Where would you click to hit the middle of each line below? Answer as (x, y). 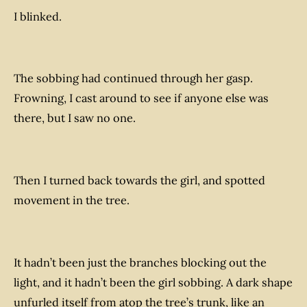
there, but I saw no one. (75, 118)
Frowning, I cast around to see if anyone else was (141, 98)
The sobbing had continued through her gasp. (133, 78)
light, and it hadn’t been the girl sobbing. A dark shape (153, 282)
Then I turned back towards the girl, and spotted (139, 180)
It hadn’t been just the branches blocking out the (140, 262)
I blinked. (38, 16)
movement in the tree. (72, 200)
